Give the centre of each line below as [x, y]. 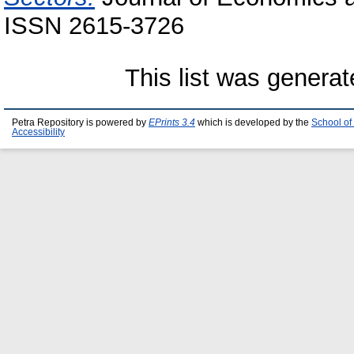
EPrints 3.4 [172, 122]
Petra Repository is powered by [80, 122]
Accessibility [38, 132]
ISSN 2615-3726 [94, 25]
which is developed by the [253, 122]
